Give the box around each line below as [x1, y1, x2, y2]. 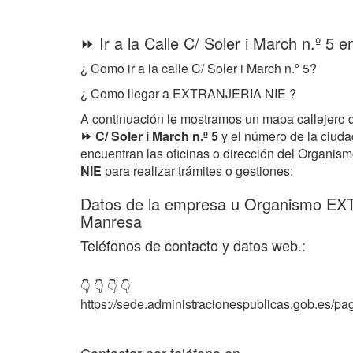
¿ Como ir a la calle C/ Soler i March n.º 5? [80, 59, 317, 77]
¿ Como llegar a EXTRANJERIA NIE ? [80, 84, 296, 102]
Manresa [80, 210, 142, 232]
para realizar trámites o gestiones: [102, 162, 293, 180]
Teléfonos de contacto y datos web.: [80, 235, 306, 255]
